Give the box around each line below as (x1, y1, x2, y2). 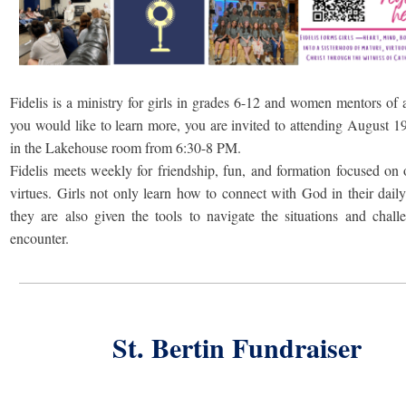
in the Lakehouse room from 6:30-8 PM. (10, 138, 242, 157)
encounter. (10, 228, 70, 247)
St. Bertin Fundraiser (111, 327, 362, 367)
